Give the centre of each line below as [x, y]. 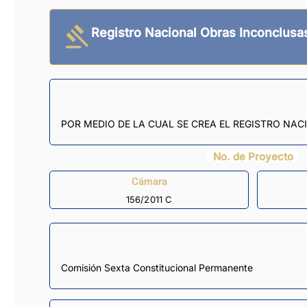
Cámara [149, 181]
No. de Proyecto [253, 157]
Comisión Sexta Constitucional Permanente [157, 268]
